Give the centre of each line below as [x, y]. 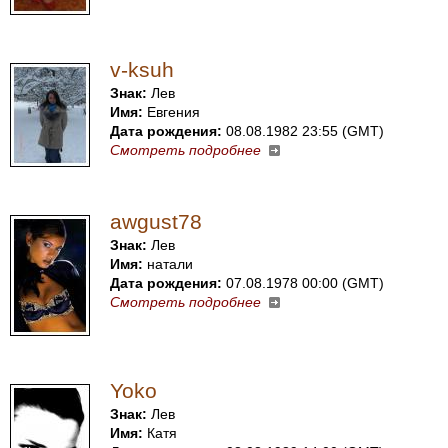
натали [168, 264]
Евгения [171, 112]
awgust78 [156, 221]
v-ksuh [142, 69]
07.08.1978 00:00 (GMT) [303, 283]
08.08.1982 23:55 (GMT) [303, 131]
